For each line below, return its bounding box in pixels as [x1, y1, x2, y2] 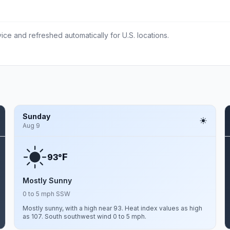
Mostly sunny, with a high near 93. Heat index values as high [22, 204, 202, 212]
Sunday [22, 112, 50, 121]
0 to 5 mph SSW [22, 190, 70, 198]
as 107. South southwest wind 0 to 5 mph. [22, 213, 146, 220]
